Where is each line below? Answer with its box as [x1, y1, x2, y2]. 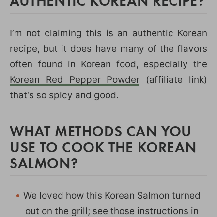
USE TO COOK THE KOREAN [10, 137, 197, 156]
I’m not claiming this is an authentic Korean [10, 27, 207, 39]
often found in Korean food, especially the [10, 58, 207, 70]
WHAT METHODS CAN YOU [10, 121, 192, 140]
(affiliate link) [139, 74, 208, 85]
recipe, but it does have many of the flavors [10, 43, 207, 54]
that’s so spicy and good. [10, 89, 119, 101]
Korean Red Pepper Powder [10, 74, 140, 85]
